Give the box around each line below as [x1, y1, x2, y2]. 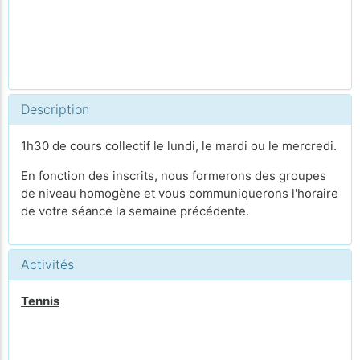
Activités [21, 256, 74, 272]
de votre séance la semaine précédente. [21, 203, 249, 219]
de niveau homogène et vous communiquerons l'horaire [21, 186, 338, 201]
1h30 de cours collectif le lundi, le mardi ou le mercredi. [21, 138, 337, 153]
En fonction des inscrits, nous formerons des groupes [21, 168, 326, 183]
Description [21, 101, 89, 117]
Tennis [21, 293, 59, 309]
